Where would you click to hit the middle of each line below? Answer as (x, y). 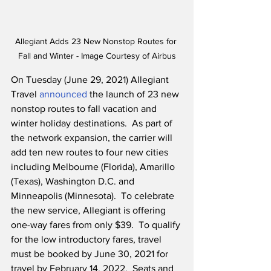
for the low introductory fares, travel (87, 240)
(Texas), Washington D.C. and (74, 181)
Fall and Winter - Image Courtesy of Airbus (97, 56)
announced (63, 94)
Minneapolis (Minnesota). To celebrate (94, 196)
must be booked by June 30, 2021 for (91, 254)
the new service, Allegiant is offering (90, 211)
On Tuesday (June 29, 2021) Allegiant (91, 80)
